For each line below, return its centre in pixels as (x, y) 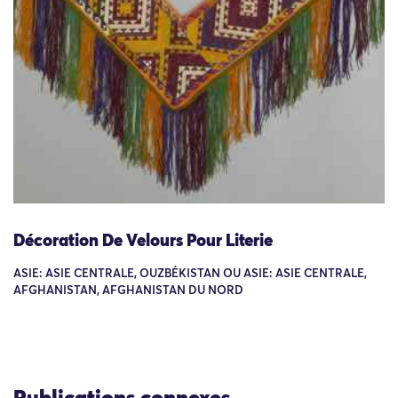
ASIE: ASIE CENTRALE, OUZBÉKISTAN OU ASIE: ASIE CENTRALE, (190, 275)
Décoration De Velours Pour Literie (143, 242)
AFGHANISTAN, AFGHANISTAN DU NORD (128, 291)
